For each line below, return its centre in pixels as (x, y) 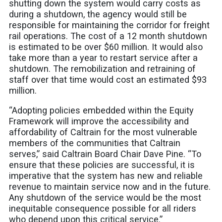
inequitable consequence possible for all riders (103, 209)
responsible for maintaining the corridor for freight (110, 25)
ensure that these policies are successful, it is (102, 165)
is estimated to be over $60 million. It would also (106, 47)
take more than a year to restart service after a (104, 58)
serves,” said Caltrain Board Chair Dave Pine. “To (105, 154)
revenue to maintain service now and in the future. (110, 187)
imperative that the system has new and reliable (106, 176)
